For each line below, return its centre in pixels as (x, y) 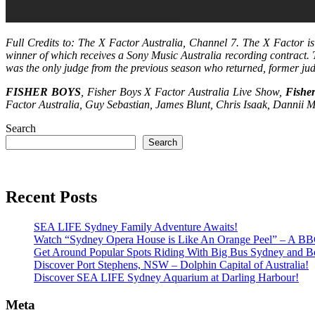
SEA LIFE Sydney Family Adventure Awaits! (136, 227)
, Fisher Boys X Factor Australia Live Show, (183, 92)
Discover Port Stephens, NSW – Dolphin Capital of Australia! (171, 265)
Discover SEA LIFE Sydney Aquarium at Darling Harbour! (166, 278)
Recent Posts (51, 197)
